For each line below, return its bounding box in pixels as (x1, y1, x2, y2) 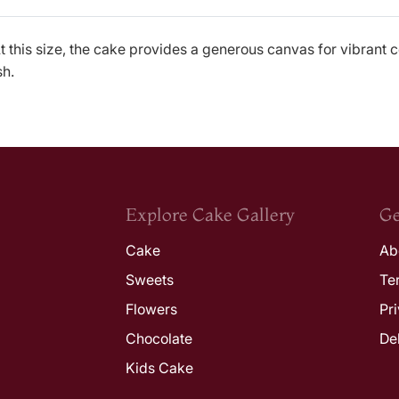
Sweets (126, 271, 174, 289)
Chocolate (126, 330, 192, 347)
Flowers (126, 300, 177, 318)
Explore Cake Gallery (126, 203, 295, 225)
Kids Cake (126, 359, 193, 377)
